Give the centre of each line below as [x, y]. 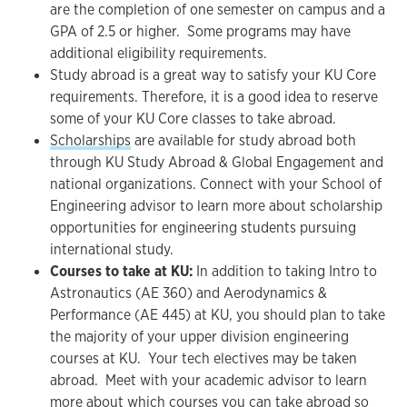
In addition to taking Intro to [285, 271]
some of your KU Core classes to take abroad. [193, 119]
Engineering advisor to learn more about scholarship [216, 206]
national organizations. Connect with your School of [216, 184]
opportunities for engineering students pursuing [203, 228]
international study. [112, 249]
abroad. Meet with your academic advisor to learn [208, 380]
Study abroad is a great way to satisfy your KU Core [213, 75]
